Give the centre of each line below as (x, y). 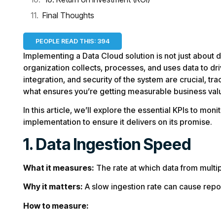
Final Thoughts (68, 15)
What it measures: (59, 167)
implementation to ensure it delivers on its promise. (118, 122)
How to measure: (56, 205)
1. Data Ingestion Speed (107, 144)
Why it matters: (53, 187)
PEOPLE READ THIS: (66, 41)
